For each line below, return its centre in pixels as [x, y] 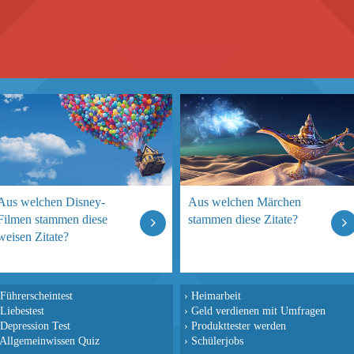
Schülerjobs [217, 341]
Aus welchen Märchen [245, 202]
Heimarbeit [216, 296]
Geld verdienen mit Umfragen [258, 311]
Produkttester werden [239, 326]
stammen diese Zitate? [243, 219]
